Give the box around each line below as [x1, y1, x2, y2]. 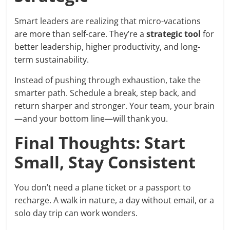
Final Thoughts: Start [14, 131, 186, 154]
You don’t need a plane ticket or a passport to [14, 182, 191, 193]
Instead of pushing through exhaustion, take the [14, 74, 201, 86]
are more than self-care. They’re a [14, 28, 147, 40]
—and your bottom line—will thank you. [14, 113, 168, 124]
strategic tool [146, 28, 201, 40]
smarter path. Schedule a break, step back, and [14, 87, 197, 99]
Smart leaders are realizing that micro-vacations [14, 15, 201, 27]
